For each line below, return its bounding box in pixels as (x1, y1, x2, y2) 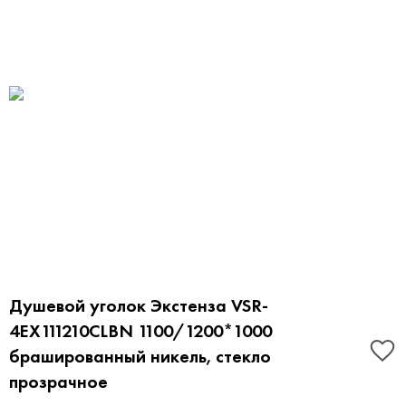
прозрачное (9, 370, 108, 393)
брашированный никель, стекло (9, 344, 271, 368)
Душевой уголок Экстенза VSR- (9, 294, 268, 317)
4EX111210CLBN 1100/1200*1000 (9, 319, 272, 343)
